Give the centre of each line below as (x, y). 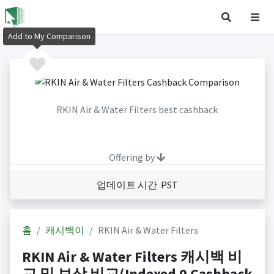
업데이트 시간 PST (137, 185)
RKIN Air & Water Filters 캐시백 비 (132, 257)
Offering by (133, 157)
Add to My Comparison (49, 36)
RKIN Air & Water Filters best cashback (137, 110)
